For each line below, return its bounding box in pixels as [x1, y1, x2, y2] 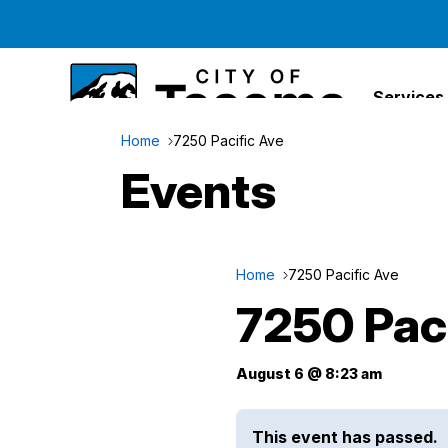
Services [372, 86, 444, 107]
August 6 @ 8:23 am [235, 365, 382, 382]
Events [120, 161, 276, 220]
